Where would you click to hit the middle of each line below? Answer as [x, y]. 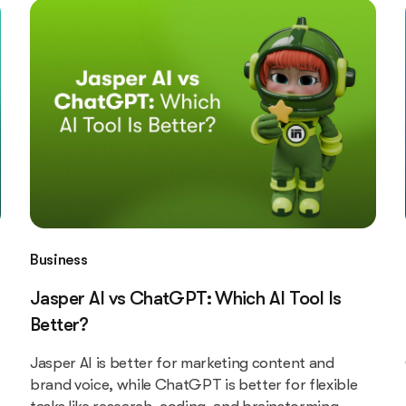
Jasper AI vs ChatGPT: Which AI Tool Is [186, 299]
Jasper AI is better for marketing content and [182, 363]
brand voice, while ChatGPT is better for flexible [194, 385]
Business [59, 260]
